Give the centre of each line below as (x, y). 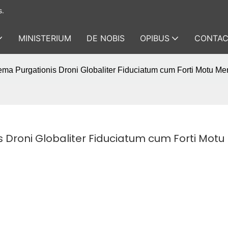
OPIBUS (155, 38)
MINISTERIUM (45, 38)
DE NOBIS (106, 38)
